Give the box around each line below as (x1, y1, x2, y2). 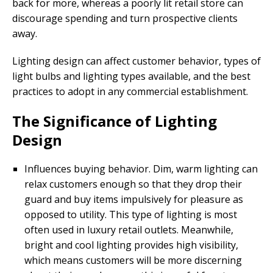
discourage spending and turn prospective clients (12, 12, 238, 26)
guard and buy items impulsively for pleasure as (24, 193, 243, 207)
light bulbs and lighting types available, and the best (12, 69, 250, 83)
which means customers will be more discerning (24, 253, 242, 268)
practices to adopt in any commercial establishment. (12, 85, 248, 99)
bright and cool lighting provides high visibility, (24, 238, 238, 252)
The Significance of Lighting (12, 111, 217, 132)
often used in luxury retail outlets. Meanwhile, (24, 223, 233, 237)
